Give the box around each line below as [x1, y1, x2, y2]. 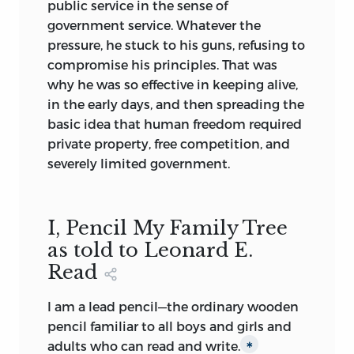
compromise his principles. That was [47, 57, 277, 73]
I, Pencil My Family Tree [47, 217, 288, 240]
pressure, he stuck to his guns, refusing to [47, 37, 305, 53]
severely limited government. [47, 156, 230, 171]
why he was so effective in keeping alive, [47, 77, 298, 92]
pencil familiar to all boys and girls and [47, 318, 292, 334]
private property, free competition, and [47, 136, 290, 152]
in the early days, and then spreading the [47, 96, 304, 112]
